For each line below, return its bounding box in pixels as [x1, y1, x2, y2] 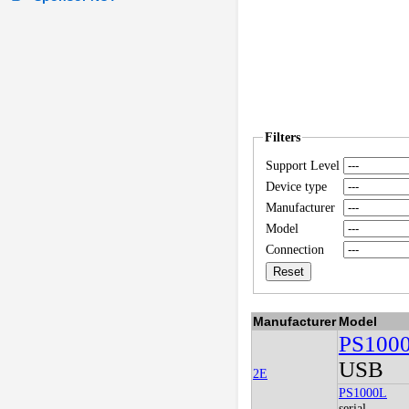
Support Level [265, 158, 340, 173]
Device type [265, 179, 327, 194]
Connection [265, 242, 324, 257]
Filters [264, 130, 300, 145]
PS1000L [338, 385, 387, 401]
